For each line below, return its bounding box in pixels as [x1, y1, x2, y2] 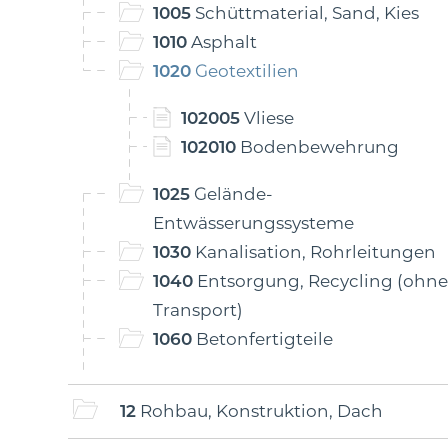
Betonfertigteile [192, 329, 333, 349]
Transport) [153, 300, 243, 320]
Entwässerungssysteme [153, 213, 354, 233]
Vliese [240, 108, 294, 128]
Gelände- [190, 184, 273, 204]
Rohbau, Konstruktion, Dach [136, 401, 383, 421]
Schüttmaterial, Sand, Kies [191, 3, 419, 23]
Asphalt [187, 32, 257, 52]
